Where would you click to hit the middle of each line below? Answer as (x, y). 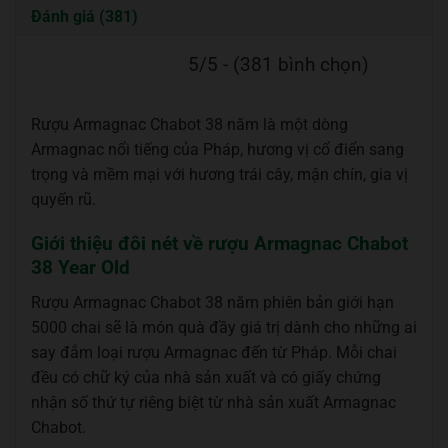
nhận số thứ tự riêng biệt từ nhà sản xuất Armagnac (213, 402)
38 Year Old (80, 268)
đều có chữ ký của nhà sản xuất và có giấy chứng (206, 377)
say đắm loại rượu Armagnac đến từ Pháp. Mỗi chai (214, 352)
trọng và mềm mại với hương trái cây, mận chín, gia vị (219, 174)
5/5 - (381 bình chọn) (278, 64)
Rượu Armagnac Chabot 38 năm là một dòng (189, 124)
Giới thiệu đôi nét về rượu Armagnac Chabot (219, 244)
